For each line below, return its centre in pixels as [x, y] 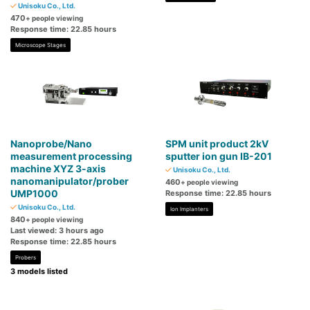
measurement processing [71, 156]
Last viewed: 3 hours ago [57, 231]
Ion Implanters [189, 209]
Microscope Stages [40, 45]
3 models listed [39, 272]
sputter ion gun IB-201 [219, 156]
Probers [26, 258]
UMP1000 [34, 194]
